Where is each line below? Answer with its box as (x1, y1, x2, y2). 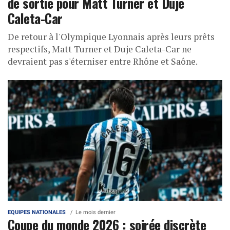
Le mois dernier (75, 209, 116, 216)
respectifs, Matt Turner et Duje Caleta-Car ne (8, 43, 191, 55)
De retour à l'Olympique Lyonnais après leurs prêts (8, 30, 215, 43)
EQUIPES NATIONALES (8, 209, 66, 216)
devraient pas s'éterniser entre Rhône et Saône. (8, 55, 199, 67)
